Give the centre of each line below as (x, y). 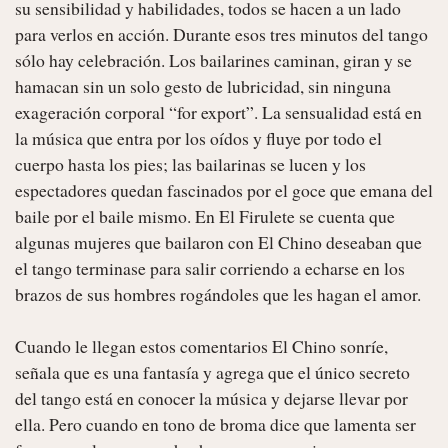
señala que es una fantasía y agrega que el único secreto (212, 371)
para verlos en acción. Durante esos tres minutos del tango (221, 33)
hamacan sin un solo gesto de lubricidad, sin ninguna (203, 85)
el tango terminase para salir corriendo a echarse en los (210, 267)
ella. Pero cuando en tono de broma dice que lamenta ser (215, 423)
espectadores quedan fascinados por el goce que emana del (224, 189)
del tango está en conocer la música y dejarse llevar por (211, 397)
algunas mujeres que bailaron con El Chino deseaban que (218, 241)
